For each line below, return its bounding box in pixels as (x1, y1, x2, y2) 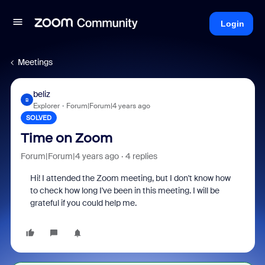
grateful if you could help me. (30, 198, 137, 208)
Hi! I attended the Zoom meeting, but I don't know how (30, 173, 231, 183)
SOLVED (25, 114, 51, 122)
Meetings (18, 57, 53, 67)
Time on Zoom (20, 130, 112, 146)
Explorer (33, 101, 60, 111)
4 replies (125, 151, 157, 161)
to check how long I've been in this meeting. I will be (30, 185, 219, 196)
